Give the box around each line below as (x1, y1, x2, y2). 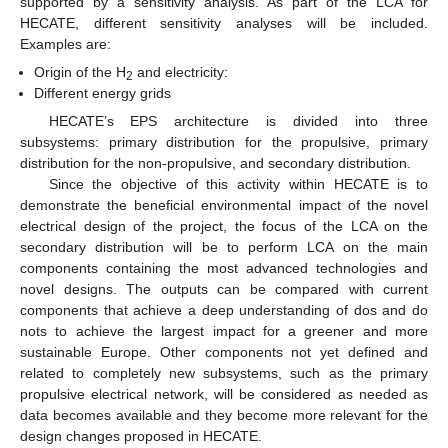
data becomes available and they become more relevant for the (20, 406, 428, 423)
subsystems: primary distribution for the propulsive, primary (20, 133, 428, 150)
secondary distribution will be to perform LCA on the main (20, 238, 428, 255)
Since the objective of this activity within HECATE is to (48, 175, 428, 192)
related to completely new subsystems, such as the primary (20, 364, 428, 381)
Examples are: (20, 35, 111, 52)
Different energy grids (34, 84, 172, 101)
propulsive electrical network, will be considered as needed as (20, 385, 428, 402)
